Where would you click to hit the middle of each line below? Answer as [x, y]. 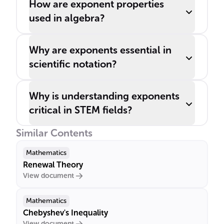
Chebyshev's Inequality [65, 213]
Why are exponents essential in [100, 50]
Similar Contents [54, 133]
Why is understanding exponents [104, 96]
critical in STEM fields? [80, 110]
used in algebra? [67, 18]
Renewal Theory [53, 165]
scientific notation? [73, 64]
